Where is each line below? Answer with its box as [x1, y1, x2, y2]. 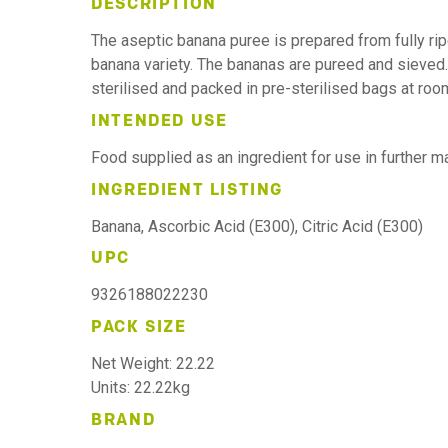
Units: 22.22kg [91, 378, 191, 398]
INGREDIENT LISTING [91, 182, 283, 199]
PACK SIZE [91, 320, 187, 337]
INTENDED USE [91, 113, 228, 130]
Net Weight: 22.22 [91, 354, 216, 374]
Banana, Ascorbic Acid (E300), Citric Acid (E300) [91, 216, 424, 236]
